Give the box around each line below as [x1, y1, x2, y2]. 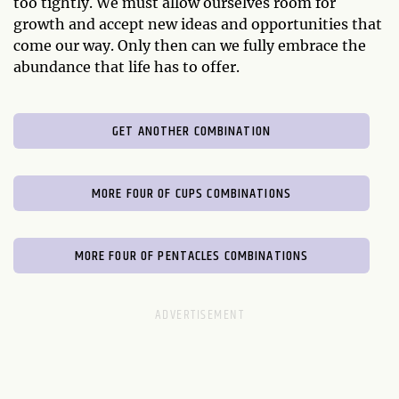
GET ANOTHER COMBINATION [112, 119, 271, 142]
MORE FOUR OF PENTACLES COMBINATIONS [74, 244, 309, 267]
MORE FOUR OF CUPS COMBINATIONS [92, 182, 291, 205]
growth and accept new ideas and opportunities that [13, 14, 382, 33]
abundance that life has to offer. [13, 57, 240, 76]
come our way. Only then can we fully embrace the [13, 36, 366, 54]
